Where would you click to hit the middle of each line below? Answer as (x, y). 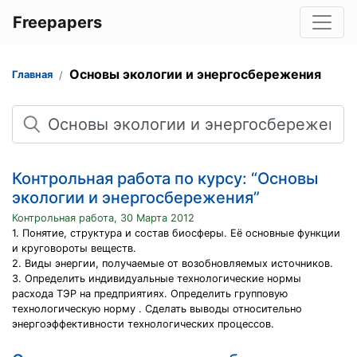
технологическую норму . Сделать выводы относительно (157, 309)
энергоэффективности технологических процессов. (143, 324)
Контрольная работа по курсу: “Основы (165, 178)
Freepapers (57, 22)
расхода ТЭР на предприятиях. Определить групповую (150, 294)
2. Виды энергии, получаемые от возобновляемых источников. (173, 263)
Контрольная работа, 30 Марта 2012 (103, 218)
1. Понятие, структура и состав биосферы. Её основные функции (176, 233)
